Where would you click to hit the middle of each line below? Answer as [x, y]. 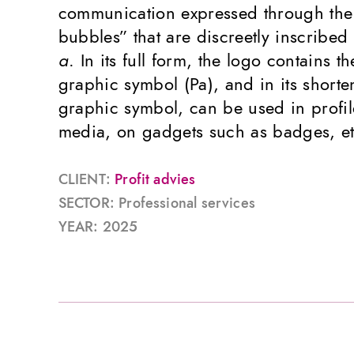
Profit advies [155, 179]
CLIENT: [87, 179]
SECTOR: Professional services [156, 202]
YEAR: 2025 [98, 226]
